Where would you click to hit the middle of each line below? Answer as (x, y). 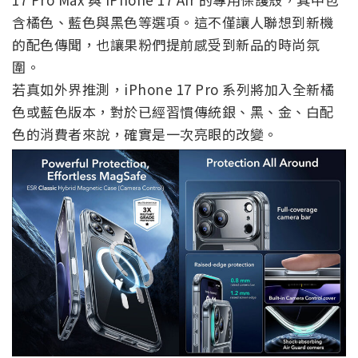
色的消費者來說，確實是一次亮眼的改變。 (145, 133)
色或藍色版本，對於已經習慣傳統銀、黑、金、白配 (173, 111)
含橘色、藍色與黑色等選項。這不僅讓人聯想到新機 (173, 22)
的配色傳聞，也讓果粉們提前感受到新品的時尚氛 (166, 44)
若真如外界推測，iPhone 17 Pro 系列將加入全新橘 (173, 89)
